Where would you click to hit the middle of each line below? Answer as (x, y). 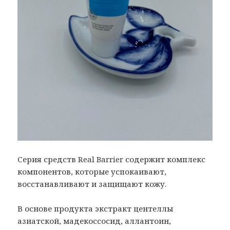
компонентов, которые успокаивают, (92, 171)
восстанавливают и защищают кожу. (92, 184)
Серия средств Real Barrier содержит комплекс (112, 159)
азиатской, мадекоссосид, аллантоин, (94, 221)
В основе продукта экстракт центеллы (95, 208)
